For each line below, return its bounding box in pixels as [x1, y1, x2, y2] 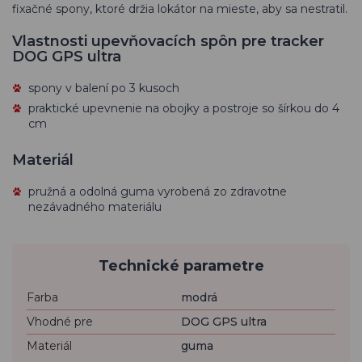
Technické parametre [98, 257, 264, 275]
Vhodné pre [27, 314, 93, 329]
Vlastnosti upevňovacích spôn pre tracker [12, 32, 324, 50]
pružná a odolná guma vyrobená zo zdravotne [28, 184, 287, 199]
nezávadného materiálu [28, 200, 162, 214]
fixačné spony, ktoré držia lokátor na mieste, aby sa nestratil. [12, 2, 347, 16]
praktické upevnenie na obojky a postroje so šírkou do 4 [28, 101, 339, 116]
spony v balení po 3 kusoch [28, 81, 179, 95]
